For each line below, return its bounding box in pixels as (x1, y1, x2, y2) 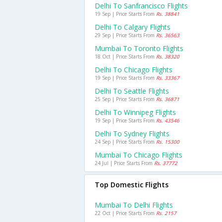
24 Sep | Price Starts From (95, 138, 156, 145)
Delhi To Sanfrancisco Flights (95, 1, 188, 10)
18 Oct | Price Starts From (95, 53, 156, 60)
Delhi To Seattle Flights (95, 86, 169, 96)
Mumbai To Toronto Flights (95, 44, 183, 53)
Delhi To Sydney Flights (95, 129, 169, 138)
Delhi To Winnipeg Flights (95, 108, 176, 117)
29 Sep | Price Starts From (95, 32, 156, 39)
